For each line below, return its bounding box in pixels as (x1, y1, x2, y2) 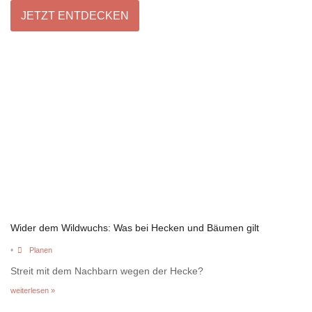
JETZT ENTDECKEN (21, 9, 129, 22)
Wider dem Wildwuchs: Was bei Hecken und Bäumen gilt (10, 221, 259, 233)
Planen (29, 245, 52, 254)
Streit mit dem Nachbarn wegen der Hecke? (10, 265, 203, 276)
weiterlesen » (10, 286, 55, 295)
